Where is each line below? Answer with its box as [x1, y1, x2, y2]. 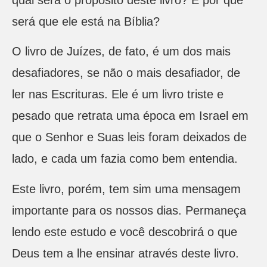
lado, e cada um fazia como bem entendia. [12, 152, 238, 166]
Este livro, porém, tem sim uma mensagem [12, 182, 241, 195]
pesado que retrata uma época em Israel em [12, 109, 249, 123]
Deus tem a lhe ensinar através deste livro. [12, 246, 239, 260]
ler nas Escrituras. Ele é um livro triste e [12, 88, 223, 101]
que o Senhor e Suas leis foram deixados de [12, 131, 247, 144]
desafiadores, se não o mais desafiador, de [12, 66, 240, 80]
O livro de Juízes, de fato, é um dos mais [12, 45, 231, 58]
